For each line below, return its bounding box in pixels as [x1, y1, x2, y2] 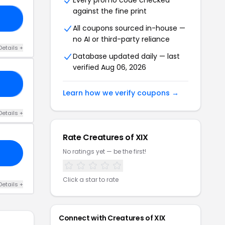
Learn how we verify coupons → [63, 88, 179, 98]
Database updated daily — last [73, 51, 180, 61]
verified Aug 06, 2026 [73, 62, 146, 72]
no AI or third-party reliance [73, 34, 170, 44]
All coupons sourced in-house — [73, 23, 185, 33]
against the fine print [73, 6, 147, 16]
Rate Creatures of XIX [63, 132, 148, 143]
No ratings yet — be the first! [63, 147, 146, 156]
